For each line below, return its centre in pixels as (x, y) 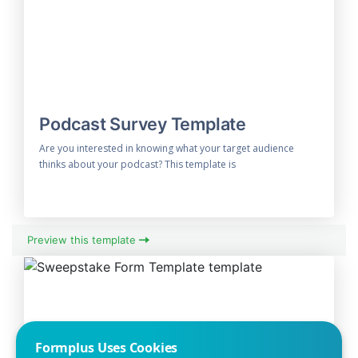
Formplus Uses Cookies (107, 347)
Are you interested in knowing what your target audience (167, 148)
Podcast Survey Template (143, 123)
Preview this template (84, 240)
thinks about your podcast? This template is (138, 164)
